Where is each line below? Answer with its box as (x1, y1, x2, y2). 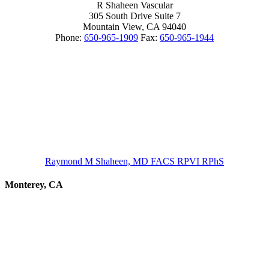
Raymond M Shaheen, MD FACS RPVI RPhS (45, 156, 224, 166)
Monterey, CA (5, 179, 63, 190)
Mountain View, (83, 21, 144, 32)
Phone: (55, 32, 84, 43)
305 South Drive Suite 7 (88, 10, 181, 21)
